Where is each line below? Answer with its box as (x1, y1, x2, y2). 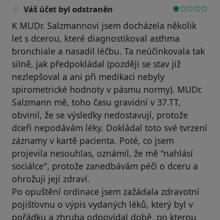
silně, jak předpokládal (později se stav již (12, 58, 181, 70)
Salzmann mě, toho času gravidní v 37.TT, (12, 96, 181, 109)
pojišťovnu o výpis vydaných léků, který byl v (12, 198, 193, 211)
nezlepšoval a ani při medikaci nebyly (12, 71, 165, 83)
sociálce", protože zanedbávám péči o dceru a (12, 160, 198, 172)
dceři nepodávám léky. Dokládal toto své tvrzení (12, 122, 207, 134)
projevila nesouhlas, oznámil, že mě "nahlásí (12, 147, 193, 160)
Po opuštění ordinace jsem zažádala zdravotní (12, 186, 199, 198)
